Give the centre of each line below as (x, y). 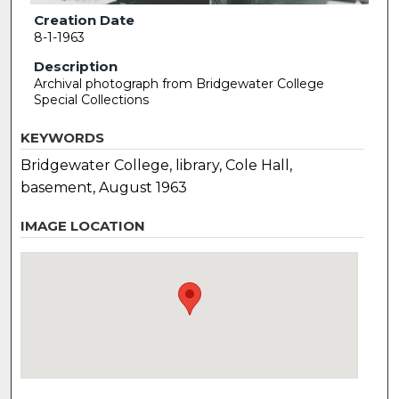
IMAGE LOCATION (83, 225)
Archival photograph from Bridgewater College (179, 83)
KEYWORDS (63, 137)
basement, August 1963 (104, 187)
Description (75, 66)
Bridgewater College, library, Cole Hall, (157, 165)
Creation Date (84, 20)
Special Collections (91, 99)
